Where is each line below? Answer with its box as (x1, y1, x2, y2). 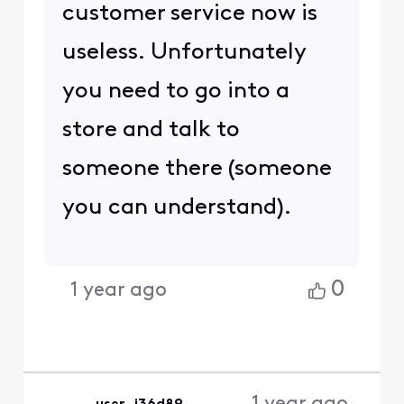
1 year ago (70, 280, 168, 301)
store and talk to (61, 118, 240, 142)
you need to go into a (61, 79, 289, 103)
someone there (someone (61, 157, 332, 180)
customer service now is (61, 2, 317, 25)
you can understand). (61, 196, 291, 219)
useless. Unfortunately (61, 41, 306, 64)
